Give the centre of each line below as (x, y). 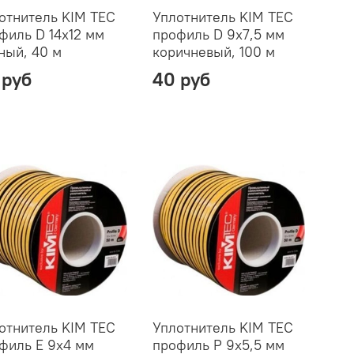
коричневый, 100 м (213, 51)
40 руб (181, 79)
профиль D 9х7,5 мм (218, 34)
